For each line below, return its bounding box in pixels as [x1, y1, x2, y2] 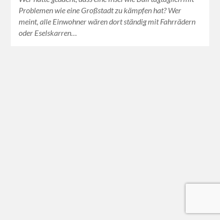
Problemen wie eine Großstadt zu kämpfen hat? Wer [19, 5, 182, 15]
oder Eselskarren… [19, 28, 78, 38]
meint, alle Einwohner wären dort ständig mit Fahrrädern [19, 17, 196, 27]
